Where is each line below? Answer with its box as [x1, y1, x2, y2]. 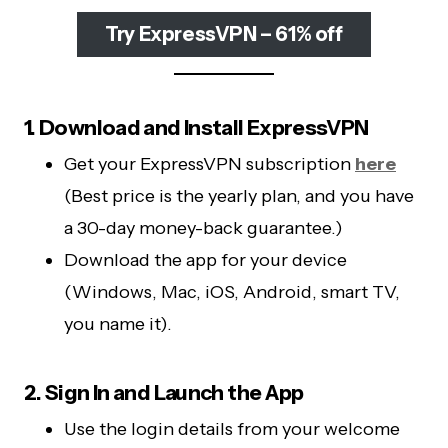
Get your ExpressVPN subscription [64, 152, 355, 175]
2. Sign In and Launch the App [24, 379, 304, 405]
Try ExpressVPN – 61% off [105, 22, 343, 47]
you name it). [64, 312, 172, 335]
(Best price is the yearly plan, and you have [64, 184, 414, 207]
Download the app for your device [64, 248, 347, 271]
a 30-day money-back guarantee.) [64, 216, 343, 239]
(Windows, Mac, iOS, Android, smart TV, [64, 280, 400, 303]
